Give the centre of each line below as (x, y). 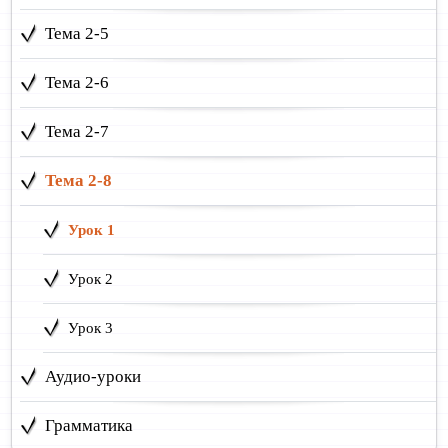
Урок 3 (90, 327)
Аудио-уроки (93, 376)
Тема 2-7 (77, 131)
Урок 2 (90, 278)
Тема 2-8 (79, 180)
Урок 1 (91, 229)
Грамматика (89, 425)
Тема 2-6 (77, 82)
